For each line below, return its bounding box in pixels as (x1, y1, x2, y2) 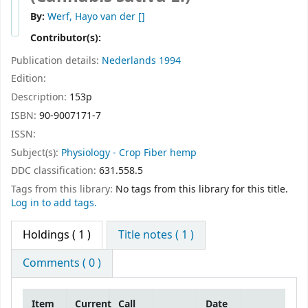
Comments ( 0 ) (23, 254, 101, 272)
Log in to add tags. (11, 196, 97, 211)
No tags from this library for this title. (115, 182, 288, 197)
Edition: (11, 71, 46, 87)
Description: (11, 90, 69, 105)
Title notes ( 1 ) (118, 226, 195, 243)
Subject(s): (11, 145, 61, 160)
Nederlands (102, 53, 156, 68)
